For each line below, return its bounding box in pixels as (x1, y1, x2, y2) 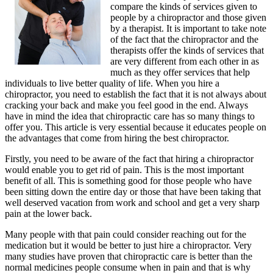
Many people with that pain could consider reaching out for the (5, 229, 246, 240)
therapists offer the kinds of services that (110, 45, 264, 56)
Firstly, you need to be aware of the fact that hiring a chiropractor (5, 154, 253, 165)
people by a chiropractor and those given (110, 12, 266, 23)
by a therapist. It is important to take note (110, 23, 266, 34)
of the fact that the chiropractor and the (110, 34, 258, 45)
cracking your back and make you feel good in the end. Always (5, 100, 248, 111)
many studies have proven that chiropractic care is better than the (5, 251, 252, 262)
